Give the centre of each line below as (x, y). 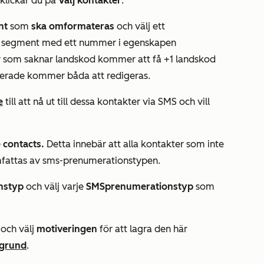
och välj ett (141, 26)
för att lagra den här (143, 229)
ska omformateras (74, 26)
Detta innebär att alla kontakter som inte (135, 144)
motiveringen (68, 229)
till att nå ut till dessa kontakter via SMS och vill (106, 102)
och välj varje (56, 187)
